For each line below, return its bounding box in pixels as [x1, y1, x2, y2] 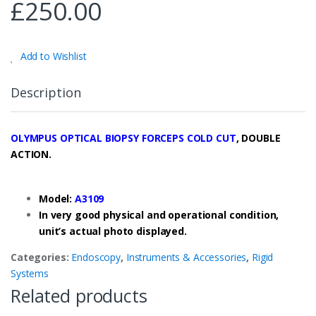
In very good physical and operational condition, [39, 207, 279, 221]
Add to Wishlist [20, 49, 87, 63]
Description [11, 83, 81, 101]
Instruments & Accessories [126, 250, 247, 264]
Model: [39, 191, 75, 205]
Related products [11, 283, 147, 308]
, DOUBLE [236, 130, 281, 145]
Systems [11, 266, 49, 280]
